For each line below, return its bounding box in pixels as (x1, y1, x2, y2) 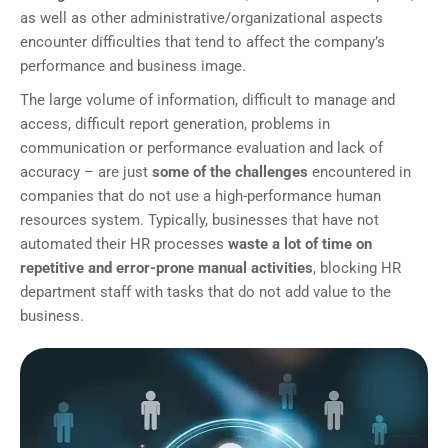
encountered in (308, 163, 411, 182)
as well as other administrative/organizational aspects (20, 9, 383, 28)
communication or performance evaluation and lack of (20, 139, 383, 158)
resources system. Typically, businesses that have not (20, 211, 379, 230)
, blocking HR (313, 259, 401, 278)
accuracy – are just (20, 163, 152, 182)
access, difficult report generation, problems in (20, 115, 330, 134)
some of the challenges (152, 163, 308, 182)
